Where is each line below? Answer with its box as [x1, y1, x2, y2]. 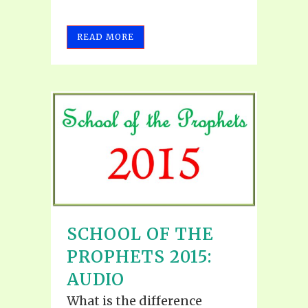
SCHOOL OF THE [67, 223, 214, 245]
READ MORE [77, 31, 134, 42]
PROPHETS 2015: [67, 246, 212, 268]
